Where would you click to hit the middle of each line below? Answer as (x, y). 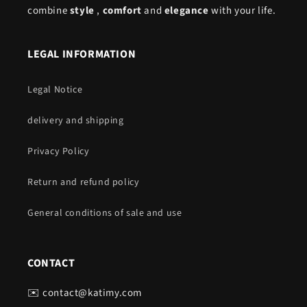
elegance (186, 11)
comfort (122, 11)
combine (49, 11)
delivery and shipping (76, 121)
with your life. (242, 11)
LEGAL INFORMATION (82, 54)
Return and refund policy (84, 183)
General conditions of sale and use (105, 213)
